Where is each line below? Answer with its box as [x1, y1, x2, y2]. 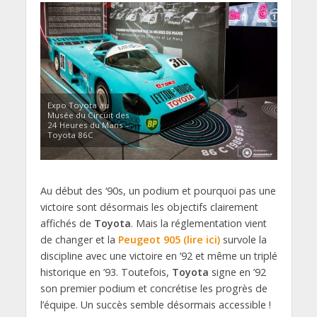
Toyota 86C [47, 129, 93, 141]
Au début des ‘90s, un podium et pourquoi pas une [40, 184, 276, 198]
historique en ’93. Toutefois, [40, 265, 172, 279]
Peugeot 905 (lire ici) [117, 233, 220, 247]
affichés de [40, 217, 94, 231]
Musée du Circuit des [47, 110, 129, 121]
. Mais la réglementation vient [130, 217, 267, 231]
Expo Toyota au [47, 100, 109, 111]
